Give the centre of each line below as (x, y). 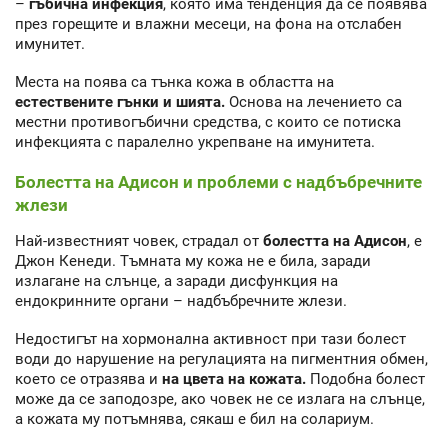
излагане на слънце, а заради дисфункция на (176, 280)
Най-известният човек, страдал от (139, 240)
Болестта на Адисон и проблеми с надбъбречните (218, 181)
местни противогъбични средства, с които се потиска (208, 122)
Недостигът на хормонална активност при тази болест (210, 339)
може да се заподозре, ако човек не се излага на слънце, (220, 399)
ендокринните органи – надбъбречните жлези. (181, 300)
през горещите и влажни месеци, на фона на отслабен (208, 23)
